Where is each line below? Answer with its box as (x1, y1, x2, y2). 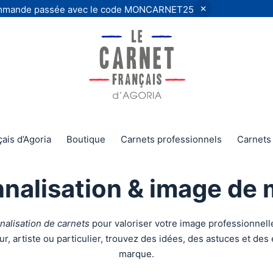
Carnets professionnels (120, 133, 222, 145)
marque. (119, 248, 154, 260)
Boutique (66, 133, 105, 145)
